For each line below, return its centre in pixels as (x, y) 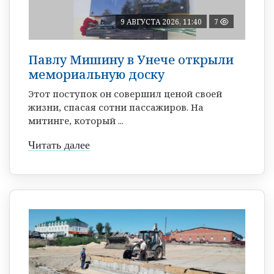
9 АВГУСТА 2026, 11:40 (161, 21)
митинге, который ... (76, 120)
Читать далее (59, 145)
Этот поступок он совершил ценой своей (125, 93)
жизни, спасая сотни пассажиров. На (116, 107)
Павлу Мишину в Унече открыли (131, 59)
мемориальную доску (96, 74)
